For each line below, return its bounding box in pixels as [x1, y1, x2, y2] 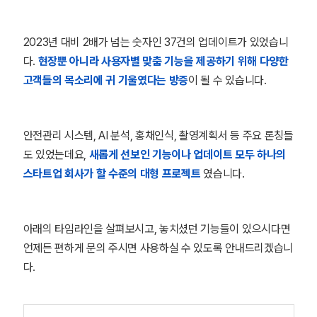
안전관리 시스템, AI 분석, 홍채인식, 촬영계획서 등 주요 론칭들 [23, 129, 294, 142]
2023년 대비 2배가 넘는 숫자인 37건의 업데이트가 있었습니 [23, 35, 289, 49]
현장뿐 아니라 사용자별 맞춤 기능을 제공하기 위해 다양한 [38, 54, 289, 68]
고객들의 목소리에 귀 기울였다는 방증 [23, 74, 189, 87]
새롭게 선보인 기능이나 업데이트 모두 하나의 [88, 148, 286, 161]
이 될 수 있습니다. [188, 74, 267, 87]
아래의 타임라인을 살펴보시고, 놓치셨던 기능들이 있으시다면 [23, 222, 291, 236]
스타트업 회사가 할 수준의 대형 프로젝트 [23, 167, 201, 180]
